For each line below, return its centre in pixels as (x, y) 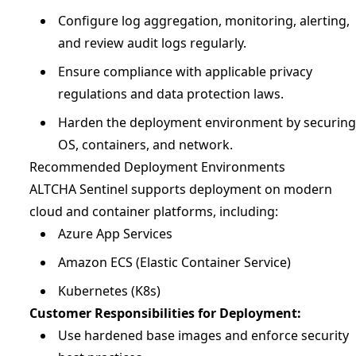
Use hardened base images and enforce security (203, 335)
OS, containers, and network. (145, 145)
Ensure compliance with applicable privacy (185, 72)
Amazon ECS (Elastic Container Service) (174, 262)
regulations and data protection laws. (171, 94)
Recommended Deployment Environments (157, 167)
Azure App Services (115, 234)
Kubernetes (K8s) (109, 291)
